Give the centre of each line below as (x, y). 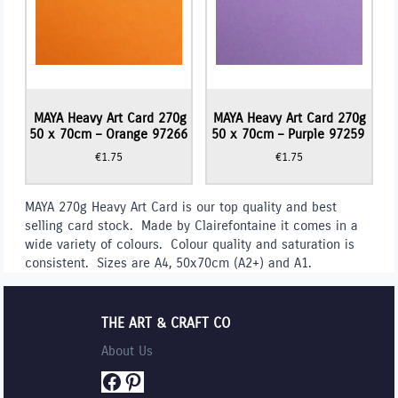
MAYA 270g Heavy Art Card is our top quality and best (181, 207)
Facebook (145, 381)
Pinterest (163, 381)
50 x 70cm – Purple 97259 (288, 135)
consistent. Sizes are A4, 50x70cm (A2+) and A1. (168, 263)
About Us (127, 351)
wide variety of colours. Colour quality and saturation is (190, 244)
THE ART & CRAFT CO (166, 322)
